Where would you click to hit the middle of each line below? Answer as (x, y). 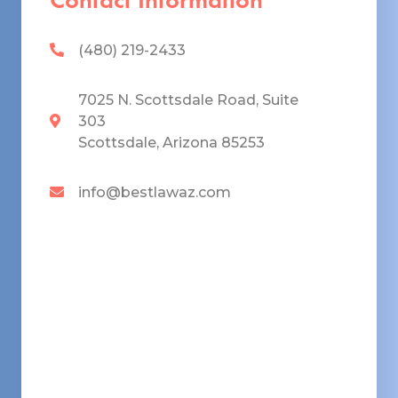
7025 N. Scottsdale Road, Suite (188, 99)
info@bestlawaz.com (155, 192)
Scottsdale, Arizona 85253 (171, 142)
